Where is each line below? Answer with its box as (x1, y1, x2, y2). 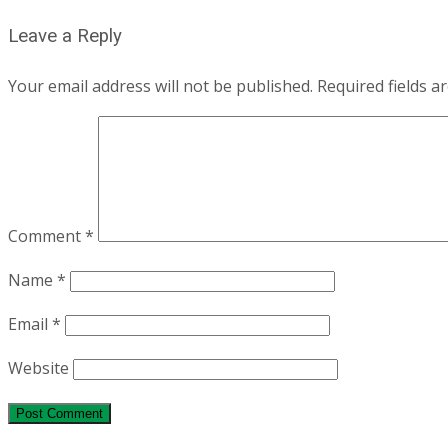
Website (8, 357, 69, 379)
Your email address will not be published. (8, 75, 313, 97)
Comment (8, 225, 85, 247)
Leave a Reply (8, 25, 122, 48)
